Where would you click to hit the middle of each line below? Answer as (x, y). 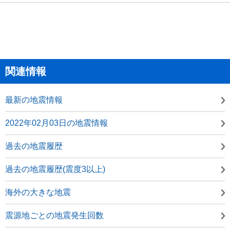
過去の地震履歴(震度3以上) (55, 169)
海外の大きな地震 (38, 192)
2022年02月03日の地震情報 (56, 123)
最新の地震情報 (34, 100)
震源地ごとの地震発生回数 (54, 215)
